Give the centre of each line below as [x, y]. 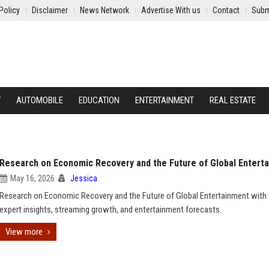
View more [24, 232]
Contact [226, 10]
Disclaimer [50, 10]
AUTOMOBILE [40, 100]
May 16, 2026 [32, 178]
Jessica [84, 178]
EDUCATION [99, 100]
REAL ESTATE [233, 100]
